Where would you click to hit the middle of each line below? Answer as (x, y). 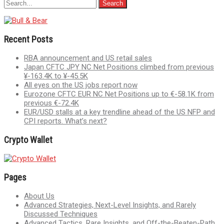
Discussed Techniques (61, 214)
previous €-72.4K (51, 103)
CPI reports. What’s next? (65, 121)
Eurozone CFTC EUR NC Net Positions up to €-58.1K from (119, 94)
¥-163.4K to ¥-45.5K (56, 76)
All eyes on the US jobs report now (81, 85)
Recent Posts (28, 39)
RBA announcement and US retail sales (88, 58)
